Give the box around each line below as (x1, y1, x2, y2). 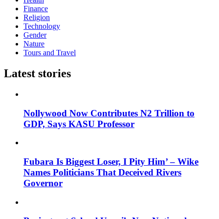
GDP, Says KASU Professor (23, 118, 134, 129)
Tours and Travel (23, 48, 76, 57)
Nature (23, 40, 44, 48)
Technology (23, 22, 60, 30)
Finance (23, 4, 48, 13)
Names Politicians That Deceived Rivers (23, 167, 181, 177)
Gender (23, 31, 46, 39)
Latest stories (4, 66, 71, 80)
